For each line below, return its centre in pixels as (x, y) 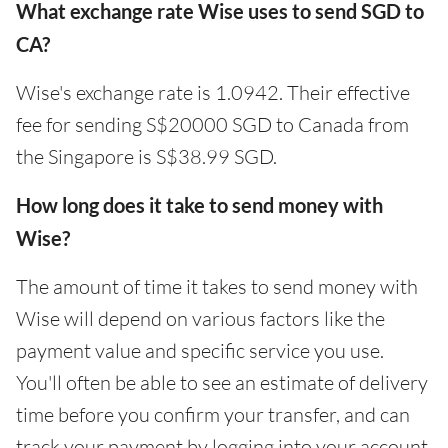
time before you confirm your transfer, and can (213, 414)
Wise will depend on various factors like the (200, 318)
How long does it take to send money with (199, 204)
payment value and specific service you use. (200, 350)
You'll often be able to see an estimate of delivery (222, 382)
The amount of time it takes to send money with (217, 286)
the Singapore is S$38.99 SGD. (146, 156)
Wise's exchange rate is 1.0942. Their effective (213, 92)
